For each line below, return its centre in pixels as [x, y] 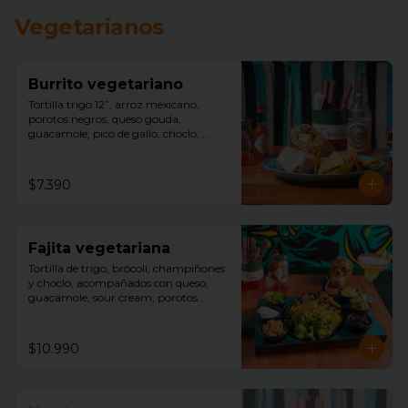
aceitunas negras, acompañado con [121, 148]
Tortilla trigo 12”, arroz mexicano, [114, 104]
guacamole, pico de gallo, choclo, [114, 133]
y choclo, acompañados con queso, [118, 283]
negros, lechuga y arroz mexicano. [118, 312]
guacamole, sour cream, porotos [113, 297]
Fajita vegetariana [99, 248]
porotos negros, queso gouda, [105, 119]
